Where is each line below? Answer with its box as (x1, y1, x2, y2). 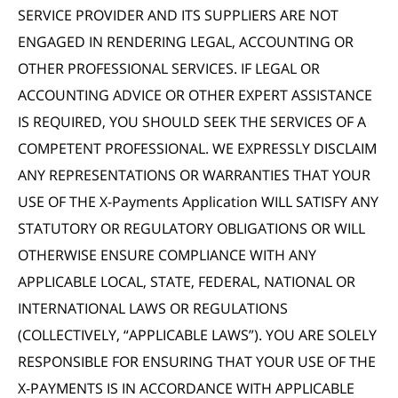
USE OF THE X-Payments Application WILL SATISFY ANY (18, 192, 378, 211)
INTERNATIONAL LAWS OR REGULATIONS (18, 298, 288, 318)
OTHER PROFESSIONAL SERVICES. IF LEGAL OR (18, 59, 320, 78)
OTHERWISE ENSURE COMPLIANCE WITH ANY (18, 245, 316, 265)
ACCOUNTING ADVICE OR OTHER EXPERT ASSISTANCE (18, 85, 372, 105)
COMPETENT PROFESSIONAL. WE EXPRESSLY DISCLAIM (18, 139, 377, 158)
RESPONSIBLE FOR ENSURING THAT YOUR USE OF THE (18, 352, 376, 371)
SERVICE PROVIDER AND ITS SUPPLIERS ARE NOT (18, 5, 338, 25)
